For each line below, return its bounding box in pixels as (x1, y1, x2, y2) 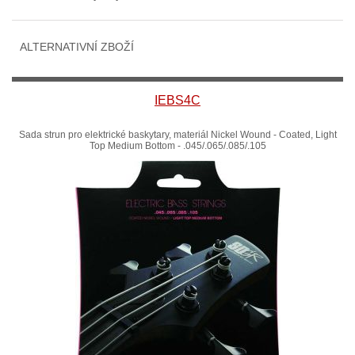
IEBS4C (155, 94, 200, 107)
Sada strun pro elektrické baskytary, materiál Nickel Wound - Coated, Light (18, 129, 337, 140)
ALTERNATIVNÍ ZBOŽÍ (20, 40, 134, 53)
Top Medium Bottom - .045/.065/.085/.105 (89, 140, 266, 151)
